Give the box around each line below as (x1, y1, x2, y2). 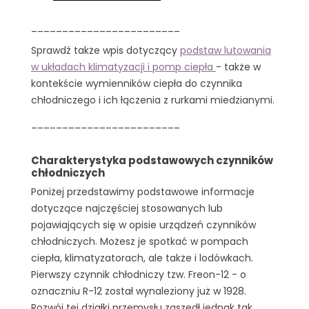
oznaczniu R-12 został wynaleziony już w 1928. (31, 284, 246, 299)
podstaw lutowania (180, 43, 271, 57)
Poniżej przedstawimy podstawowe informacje (31, 185, 255, 199)
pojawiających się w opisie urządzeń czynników (31, 218, 256, 232)
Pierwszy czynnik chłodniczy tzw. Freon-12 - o (31, 268, 246, 282)
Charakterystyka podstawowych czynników (31, 153, 273, 168)
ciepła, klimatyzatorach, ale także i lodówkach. (31, 251, 253, 266)
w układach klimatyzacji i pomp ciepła (31, 59, 216, 74)
